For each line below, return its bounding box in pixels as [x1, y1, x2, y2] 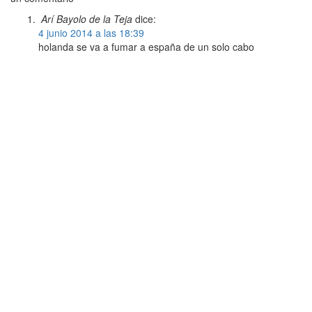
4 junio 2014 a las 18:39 [38, 26, 144, 40]
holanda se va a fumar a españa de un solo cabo [38, 40, 254, 54]
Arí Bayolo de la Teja [41, 12, 132, 26]
